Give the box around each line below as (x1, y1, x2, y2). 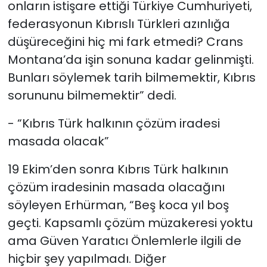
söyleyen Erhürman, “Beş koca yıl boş (7, 197, 229, 214)
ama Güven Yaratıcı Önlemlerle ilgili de (7, 232, 241, 250)
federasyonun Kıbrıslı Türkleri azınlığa (7, 15, 230, 33)
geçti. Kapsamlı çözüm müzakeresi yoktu (7, 215, 253, 232)
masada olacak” (7, 133, 109, 150)
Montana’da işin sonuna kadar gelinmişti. (7, 51, 254, 69)
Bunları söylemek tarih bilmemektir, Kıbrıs (7, 69, 256, 86)
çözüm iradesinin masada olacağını (7, 179, 225, 196)
